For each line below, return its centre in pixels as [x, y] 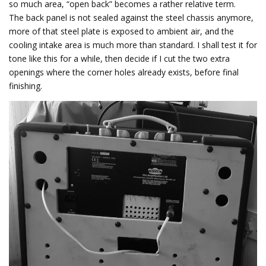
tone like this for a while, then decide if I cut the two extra [119, 59]
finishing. [26, 86]
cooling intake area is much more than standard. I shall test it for [133, 45]
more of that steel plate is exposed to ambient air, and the [121, 31]
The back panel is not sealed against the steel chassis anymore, [131, 18]
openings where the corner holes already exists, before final [124, 72]
